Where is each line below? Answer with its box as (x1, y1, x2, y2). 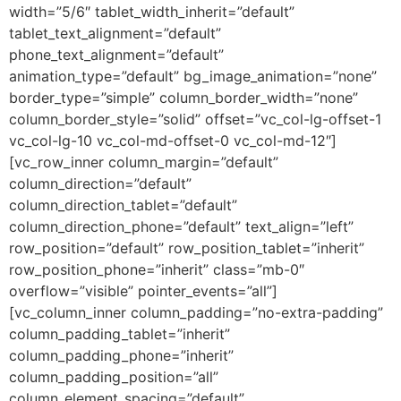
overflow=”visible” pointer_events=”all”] (9, 281, 277, 300)
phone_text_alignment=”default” (9, 45, 224, 64)
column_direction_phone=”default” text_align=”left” (9, 217, 354, 235)
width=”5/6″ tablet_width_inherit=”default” (9, 2, 294, 21)
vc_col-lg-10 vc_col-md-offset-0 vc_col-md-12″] (9, 131, 337, 149)
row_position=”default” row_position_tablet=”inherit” (9, 238, 364, 257)
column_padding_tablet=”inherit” (9, 324, 230, 343)
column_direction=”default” (9, 174, 192, 192)
